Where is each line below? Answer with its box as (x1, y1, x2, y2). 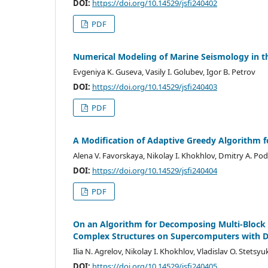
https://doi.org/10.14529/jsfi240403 (92, 81, 217, 92)
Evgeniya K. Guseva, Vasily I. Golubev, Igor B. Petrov (73, 66, 255, 77)
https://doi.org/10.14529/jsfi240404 (92, 165, 217, 176)
